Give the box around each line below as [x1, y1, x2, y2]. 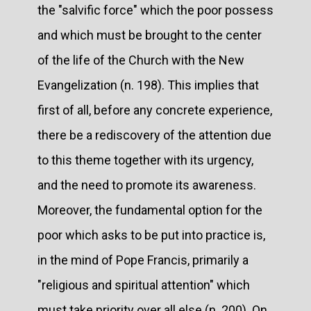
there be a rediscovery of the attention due [37, 127, 271, 142]
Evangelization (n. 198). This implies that [37, 77, 259, 92]
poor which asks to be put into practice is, [37, 227, 265, 242]
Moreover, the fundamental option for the [37, 202, 262, 217]
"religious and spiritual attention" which [37, 277, 250, 292]
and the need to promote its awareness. [37, 177, 256, 192]
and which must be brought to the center [37, 27, 262, 42]
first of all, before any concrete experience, [37, 102, 272, 117]
